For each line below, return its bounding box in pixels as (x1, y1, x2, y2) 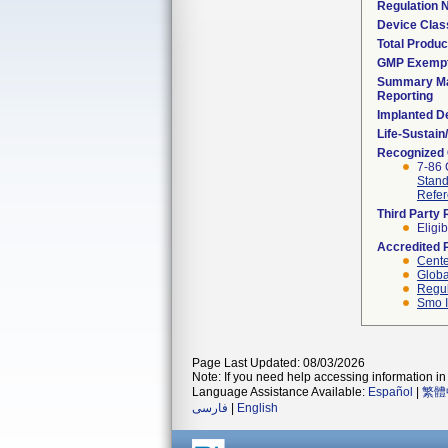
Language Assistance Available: (192, 385, 368, 399)
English (237, 401, 278, 415)
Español (368, 385, 413, 399)
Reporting (377, 89, 433, 103)
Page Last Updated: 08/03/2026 (192, 356, 365, 370)
